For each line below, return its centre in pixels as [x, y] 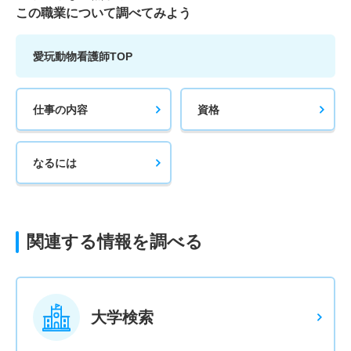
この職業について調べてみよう [103, 13]
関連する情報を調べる [115, 242]
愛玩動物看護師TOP [83, 56]
